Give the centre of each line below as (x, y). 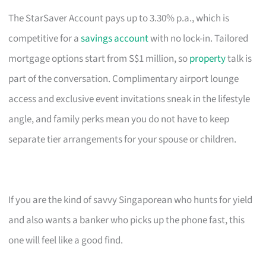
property (208, 58)
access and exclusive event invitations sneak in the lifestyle (129, 99)
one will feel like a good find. (66, 240)
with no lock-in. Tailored (199, 38)
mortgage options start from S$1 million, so (99, 58)
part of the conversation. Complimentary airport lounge (124, 79)
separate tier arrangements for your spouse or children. (123, 139)
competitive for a (45, 38)
